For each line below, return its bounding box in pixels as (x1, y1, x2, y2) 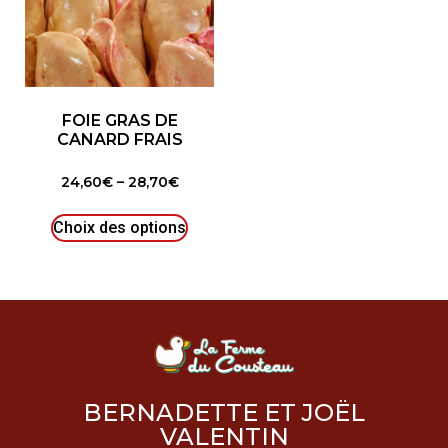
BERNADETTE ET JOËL (83, 398, 365, 428)
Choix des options (53, 218, 186, 238)
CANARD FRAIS (56, 129, 183, 149)
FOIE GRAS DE (61, 110, 178, 130)
